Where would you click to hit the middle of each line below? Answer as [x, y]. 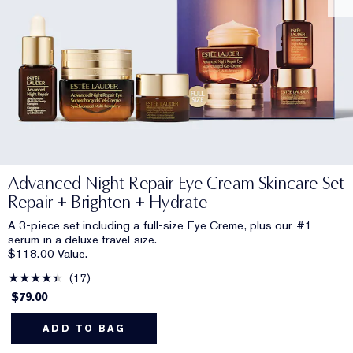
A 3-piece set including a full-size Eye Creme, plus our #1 [160, 226]
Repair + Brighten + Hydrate [108, 203]
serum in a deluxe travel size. [83, 240]
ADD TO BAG [84, 329]
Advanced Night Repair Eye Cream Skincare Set [176, 184]
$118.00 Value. [48, 254]
